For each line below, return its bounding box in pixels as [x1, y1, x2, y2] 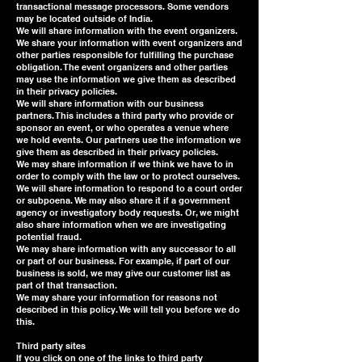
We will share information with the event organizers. [16, 25, 238, 36]
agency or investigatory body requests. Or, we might [16, 207, 239, 218]
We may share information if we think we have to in [16, 158, 234, 170]
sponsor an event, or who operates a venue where [16, 122, 229, 133]
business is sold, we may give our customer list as [16, 267, 230, 279]
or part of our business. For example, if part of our [16, 255, 229, 267]
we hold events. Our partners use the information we [16, 134, 241, 145]
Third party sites [16, 340, 86, 351]
